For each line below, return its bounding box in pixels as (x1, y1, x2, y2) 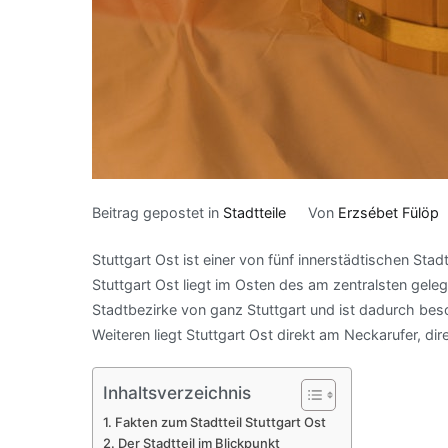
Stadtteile (223, 204, 286, 222)
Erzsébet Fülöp (337, 204, 439, 222)
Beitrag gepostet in (92, 204, 223, 222)
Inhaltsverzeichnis (103, 381, 251, 403)
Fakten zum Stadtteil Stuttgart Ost (114, 413, 326, 430)
